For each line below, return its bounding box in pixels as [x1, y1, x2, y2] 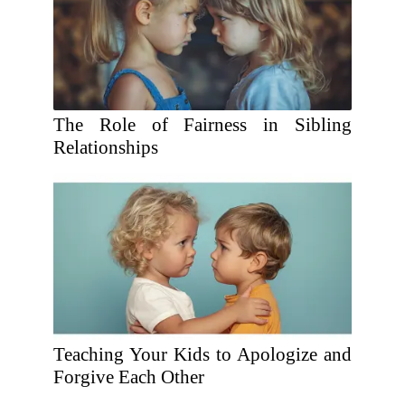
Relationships [53, 137, 158, 158]
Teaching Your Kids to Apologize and [53, 344, 352, 365]
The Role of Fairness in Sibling [53, 114, 352, 136]
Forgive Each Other [53, 366, 204, 388]
